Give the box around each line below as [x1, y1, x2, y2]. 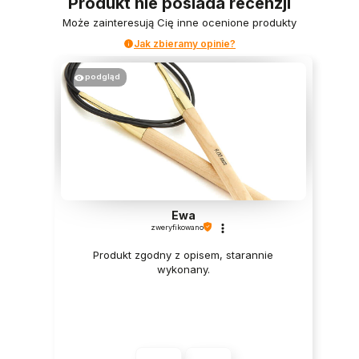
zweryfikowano [150, 222, 204, 232]
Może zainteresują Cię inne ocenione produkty [63, 15, 296, 29]
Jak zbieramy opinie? [134, 37, 236, 50]
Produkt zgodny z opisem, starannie [93, 248, 274, 261]
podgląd [84, 71, 120, 81]
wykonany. [156, 262, 210, 276]
